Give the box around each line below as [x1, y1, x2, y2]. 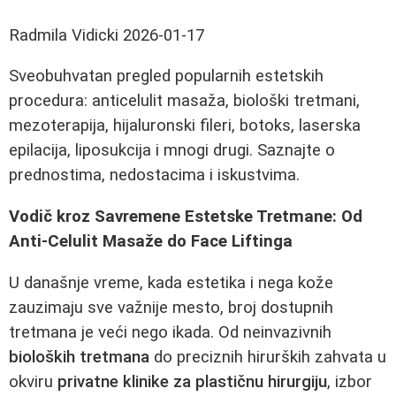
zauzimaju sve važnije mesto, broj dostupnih [9, 297, 333, 317]
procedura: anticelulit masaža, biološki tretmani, [9, 91, 360, 111]
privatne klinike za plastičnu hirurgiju [57, 371, 327, 392]
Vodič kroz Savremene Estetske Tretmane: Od [9, 207, 362, 227]
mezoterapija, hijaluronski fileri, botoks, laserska [9, 116, 361, 136]
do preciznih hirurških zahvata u [149, 346, 386, 367]
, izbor [327, 371, 372, 392]
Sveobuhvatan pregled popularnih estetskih [9, 66, 324, 87]
